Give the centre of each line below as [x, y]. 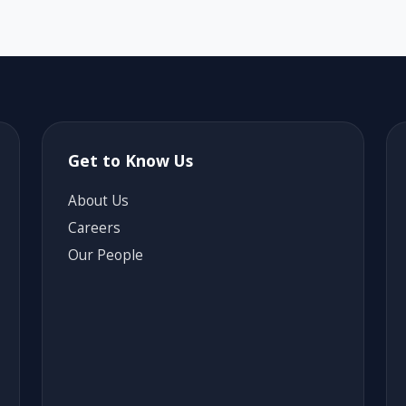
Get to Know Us [130, 160]
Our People [106, 255]
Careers [94, 227]
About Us [98, 200]
